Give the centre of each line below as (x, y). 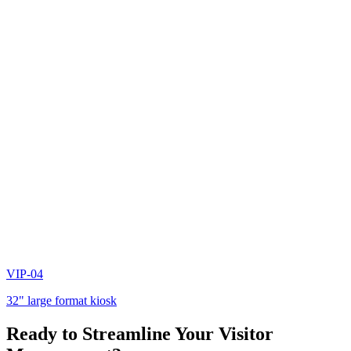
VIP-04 (25, 273)
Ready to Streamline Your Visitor (140, 333)
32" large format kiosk (62, 300)
